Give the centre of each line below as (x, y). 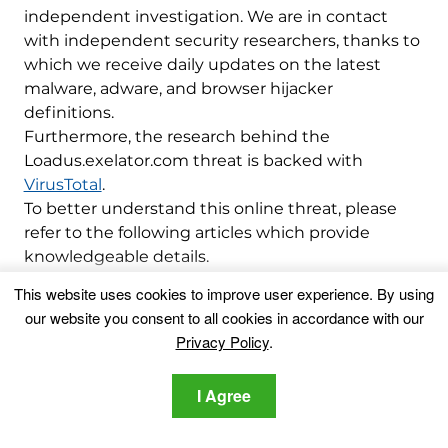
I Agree (224, 395)
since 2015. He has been (229, 397)
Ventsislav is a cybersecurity (245, 349)
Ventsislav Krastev (214, 319)
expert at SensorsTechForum (250, 373)
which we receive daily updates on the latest (202, 64)
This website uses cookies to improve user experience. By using (224, 293)
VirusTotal (62, 184)
